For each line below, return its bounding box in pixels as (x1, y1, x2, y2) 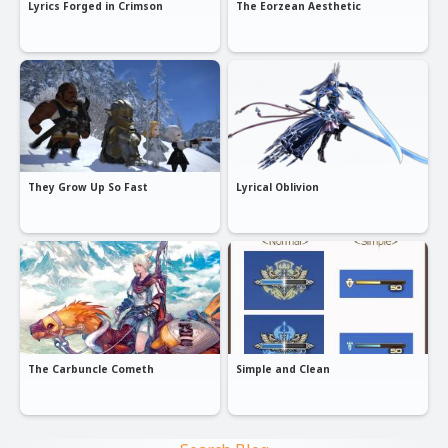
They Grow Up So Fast (28, 180, 148, 194)
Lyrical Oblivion (236, 180, 319, 194)
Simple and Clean (236, 361, 330, 376)
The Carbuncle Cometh (28, 361, 154, 376)
